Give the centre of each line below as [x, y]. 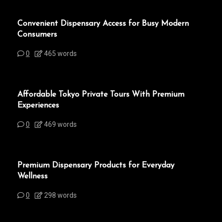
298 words [60, 195]
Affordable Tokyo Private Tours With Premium [101, 94]
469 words [60, 124]
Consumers [37, 34]
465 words [60, 53]
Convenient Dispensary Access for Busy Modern [103, 24]
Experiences [38, 105]
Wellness [32, 176]
